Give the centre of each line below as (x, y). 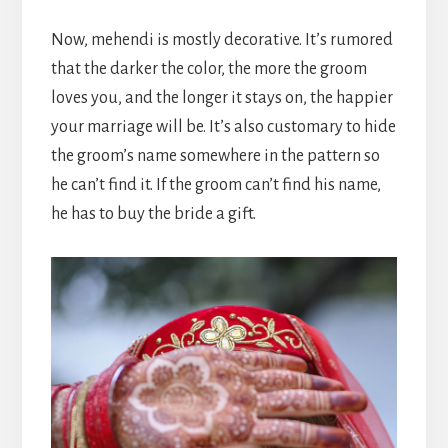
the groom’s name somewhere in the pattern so (215, 155)
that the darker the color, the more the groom (208, 68)
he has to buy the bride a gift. (153, 213)
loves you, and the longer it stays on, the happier (221, 97)
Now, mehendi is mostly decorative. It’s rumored (221, 39)
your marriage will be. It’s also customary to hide (223, 126)
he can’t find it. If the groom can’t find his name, (215, 184)
